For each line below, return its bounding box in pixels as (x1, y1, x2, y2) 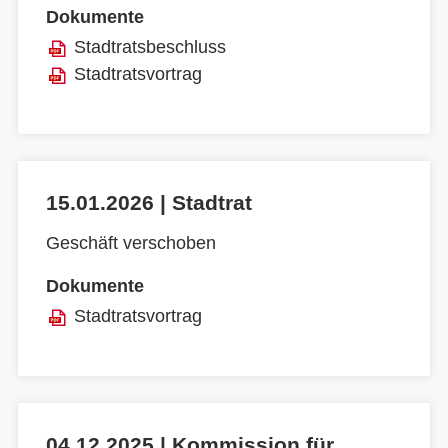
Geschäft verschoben (46, 233, 216, 254)
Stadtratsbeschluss (74, 36, 226, 57)
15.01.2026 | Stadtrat (46, 190, 252, 214)
